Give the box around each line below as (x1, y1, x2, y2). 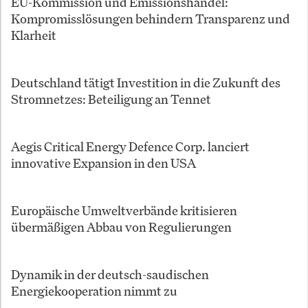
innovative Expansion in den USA (11, 155, 196, 172)
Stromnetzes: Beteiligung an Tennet (11, 91, 211, 108)
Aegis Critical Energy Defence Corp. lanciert (11, 138, 250, 155)
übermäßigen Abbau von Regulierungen (11, 219, 232, 236)
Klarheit (11, 27, 56, 44)
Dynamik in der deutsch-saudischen (11, 266, 209, 283)
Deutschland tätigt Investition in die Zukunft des (11, 74, 280, 91)
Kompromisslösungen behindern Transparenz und (11, 10, 290, 27)
